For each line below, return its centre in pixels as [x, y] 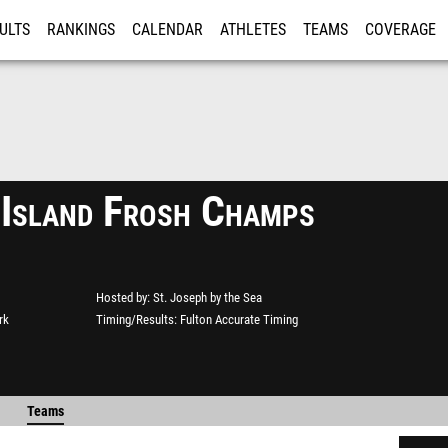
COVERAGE [400, 30]
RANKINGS [81, 30]
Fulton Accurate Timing [239, 319]
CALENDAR [167, 30]
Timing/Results [135, 319]
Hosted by [121, 297]
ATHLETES [253, 30]
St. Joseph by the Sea [207, 297]
